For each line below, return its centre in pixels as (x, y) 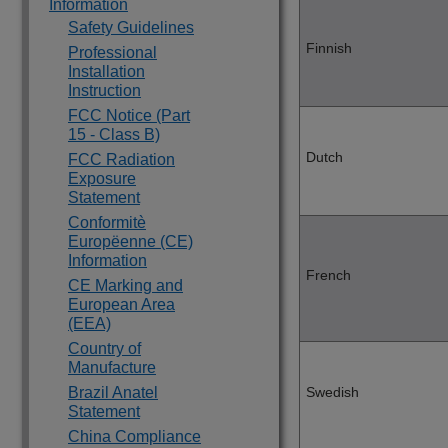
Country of (104, 348)
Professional (112, 52)
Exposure (102, 178)
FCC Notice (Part (129, 115)
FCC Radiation (121, 159)
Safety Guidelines (131, 27)
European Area (121, 304)
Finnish (329, 48)
